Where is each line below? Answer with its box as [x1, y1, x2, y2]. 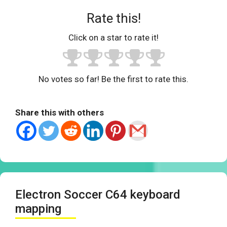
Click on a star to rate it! [68, 32, 159, 43]
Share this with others [15, 107, 104, 118]
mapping [15, 202, 61, 216]
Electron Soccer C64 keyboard [15, 187, 180, 202]
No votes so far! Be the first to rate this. [39, 74, 188, 85]
